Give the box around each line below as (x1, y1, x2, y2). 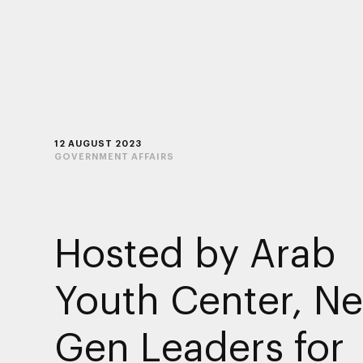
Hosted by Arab (53, 228, 335, 275)
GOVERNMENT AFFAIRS (53, 150, 174, 161)
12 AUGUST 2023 (53, 137, 142, 148)
